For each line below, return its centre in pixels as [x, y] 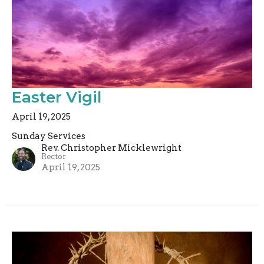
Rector [54, 157]
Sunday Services [49, 136]
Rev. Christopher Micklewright [111, 148]
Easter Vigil [57, 98]
